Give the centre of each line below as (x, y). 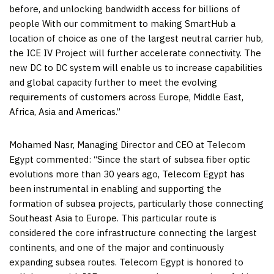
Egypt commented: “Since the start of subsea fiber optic (130, 159)
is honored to (214, 262)
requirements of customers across (84, 97)
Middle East (217, 97)
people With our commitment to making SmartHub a (122, 23)
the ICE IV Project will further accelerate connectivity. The (135, 53)
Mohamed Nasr (41, 144)
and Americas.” (88, 111)
